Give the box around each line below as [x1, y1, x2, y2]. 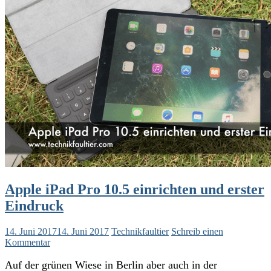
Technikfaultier [111, 226, 169, 237]
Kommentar [5, 237, 50, 247]
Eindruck [5, 197, 64, 214]
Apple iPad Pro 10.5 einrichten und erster [5, 181, 264, 197]
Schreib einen [171, 226, 223, 237]
